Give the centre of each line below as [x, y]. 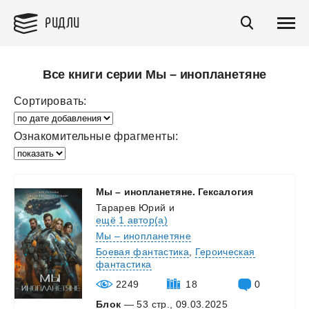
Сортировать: [50, 101]
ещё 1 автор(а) [132, 220]
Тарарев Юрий [131, 208]
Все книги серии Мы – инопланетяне [154, 74]
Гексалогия [225, 192]
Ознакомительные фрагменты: [96, 136]
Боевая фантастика [142, 252]
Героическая [225, 252]
